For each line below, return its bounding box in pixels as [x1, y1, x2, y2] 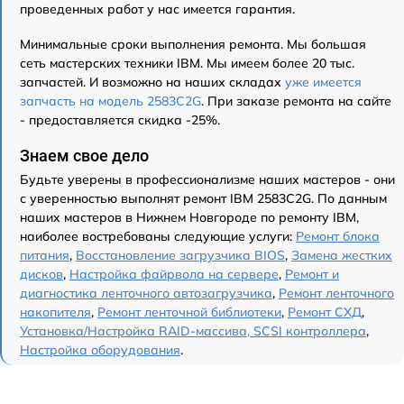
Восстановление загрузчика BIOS [76, 247, 285, 264]
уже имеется [285, 74, 362, 91]
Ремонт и [285, 266, 339, 283]
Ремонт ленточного [279, 285, 394, 302]
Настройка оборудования [20, 342, 180, 359]
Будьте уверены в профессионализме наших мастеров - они [20, 171, 395, 188]
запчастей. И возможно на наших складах [20, 74, 285, 91]
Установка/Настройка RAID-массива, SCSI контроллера [20, 323, 366, 340]
